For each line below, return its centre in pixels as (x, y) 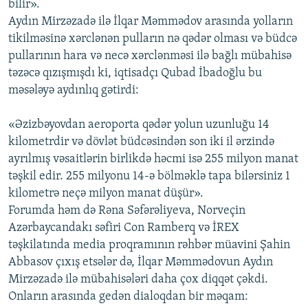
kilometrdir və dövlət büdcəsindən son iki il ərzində (141, 142)
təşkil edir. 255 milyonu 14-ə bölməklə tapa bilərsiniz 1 (149, 177)
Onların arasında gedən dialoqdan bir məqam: (128, 297)
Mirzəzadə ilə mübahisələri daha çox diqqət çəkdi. (138, 280)
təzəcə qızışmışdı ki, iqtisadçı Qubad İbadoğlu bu (135, 74)
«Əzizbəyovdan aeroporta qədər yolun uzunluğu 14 (139, 125)
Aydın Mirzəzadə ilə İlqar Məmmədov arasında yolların (151, 22)
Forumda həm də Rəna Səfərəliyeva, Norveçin (127, 211)
